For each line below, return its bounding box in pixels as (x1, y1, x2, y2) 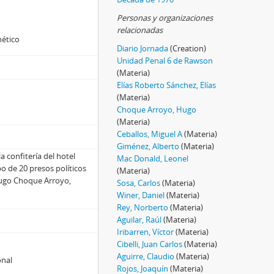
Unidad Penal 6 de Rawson (117, 54, 213, 66)
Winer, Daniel (117, 189, 165, 201)
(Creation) (170, 42, 206, 54)
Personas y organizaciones (117, 12, 213, 23)
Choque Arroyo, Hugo (117, 103, 196, 115)
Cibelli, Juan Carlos (117, 238, 182, 250)
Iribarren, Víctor (117, 226, 174, 237)
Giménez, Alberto (117, 140, 179, 152)
